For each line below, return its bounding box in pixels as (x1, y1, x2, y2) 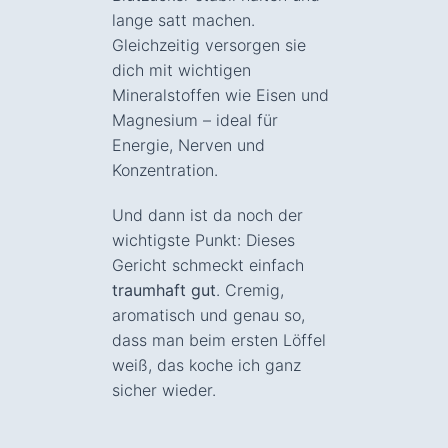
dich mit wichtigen (112, 59, 251, 80)
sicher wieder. (112, 379, 216, 400)
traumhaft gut (112, 279, 216, 300)
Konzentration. (112, 159, 218, 180)
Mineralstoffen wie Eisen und (112, 84, 329, 105)
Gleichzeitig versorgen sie (112, 34, 306, 55)
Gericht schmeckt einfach (112, 254, 304, 275)
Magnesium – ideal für (112, 109, 278, 130)
